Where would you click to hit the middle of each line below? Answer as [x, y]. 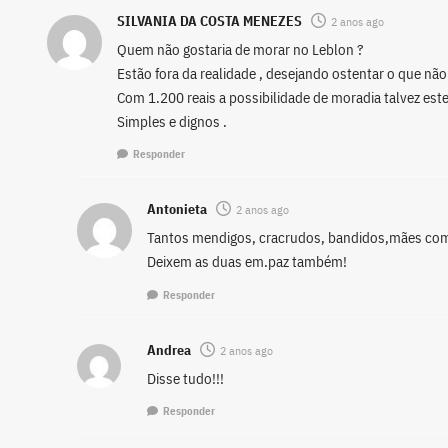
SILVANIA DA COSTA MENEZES [209, 20]
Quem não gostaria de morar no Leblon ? [240, 49]
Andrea [169, 349]
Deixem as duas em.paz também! [247, 262]
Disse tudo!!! [185, 378]
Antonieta [177, 209]
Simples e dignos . [172, 121]
